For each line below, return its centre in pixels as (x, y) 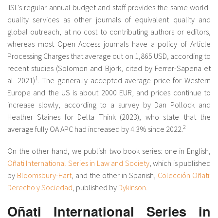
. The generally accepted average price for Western (124, 81)
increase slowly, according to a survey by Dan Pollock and (109, 105)
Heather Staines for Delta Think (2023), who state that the (109, 117)
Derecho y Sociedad (40, 188)
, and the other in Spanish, (115, 175)
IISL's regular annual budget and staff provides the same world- (109, 8)
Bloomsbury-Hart (44, 175)
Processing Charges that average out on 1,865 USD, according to (109, 56)
